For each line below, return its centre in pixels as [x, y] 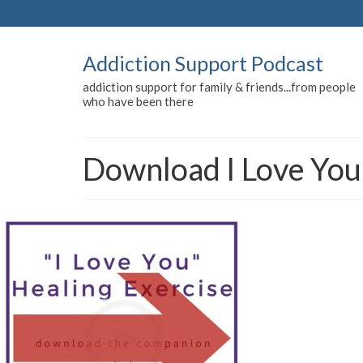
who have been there [138, 101]
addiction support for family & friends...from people [219, 87]
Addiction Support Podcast [203, 63]
